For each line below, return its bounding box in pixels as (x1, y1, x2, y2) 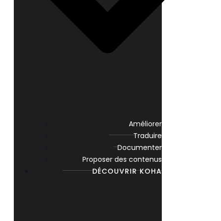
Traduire (133, 131, 162, 141)
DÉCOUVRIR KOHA (92, 166, 162, 177)
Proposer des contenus (82, 154, 162, 165)
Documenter (117, 143, 162, 153)
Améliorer (129, 119, 162, 129)
